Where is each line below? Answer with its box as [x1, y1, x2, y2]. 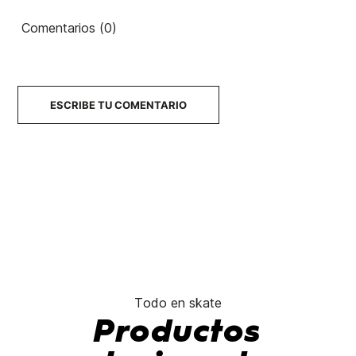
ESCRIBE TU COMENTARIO [49, 99, 187, 112]
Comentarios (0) [21, 20, 117, 37]
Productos [94, 317, 262, 350]
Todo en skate [134, 295, 222, 311]
